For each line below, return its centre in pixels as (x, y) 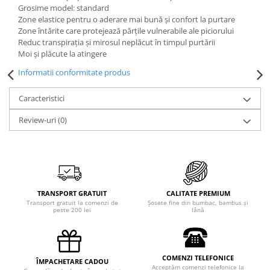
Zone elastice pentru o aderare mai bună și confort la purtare (127, 19)
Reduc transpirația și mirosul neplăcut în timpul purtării (117, 42)
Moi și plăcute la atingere (62, 54)
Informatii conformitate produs (74, 72)
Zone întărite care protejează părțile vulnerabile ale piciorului (126, 31)
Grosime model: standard (64, 8)
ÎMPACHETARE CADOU (72, 261)
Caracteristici (42, 98)
